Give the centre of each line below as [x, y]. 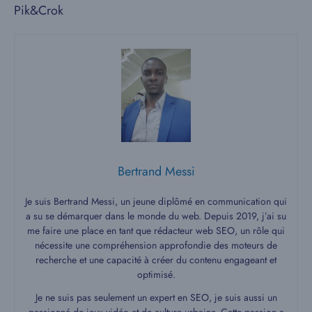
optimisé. [156, 274]
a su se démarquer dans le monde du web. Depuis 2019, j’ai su [156, 216]
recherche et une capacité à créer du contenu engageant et [156, 259]
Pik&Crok [39, 11]
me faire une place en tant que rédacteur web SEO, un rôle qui [156, 230]
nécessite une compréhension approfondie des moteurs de [156, 245]
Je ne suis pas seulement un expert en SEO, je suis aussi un [156, 297]
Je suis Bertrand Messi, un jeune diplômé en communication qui [156, 201]
